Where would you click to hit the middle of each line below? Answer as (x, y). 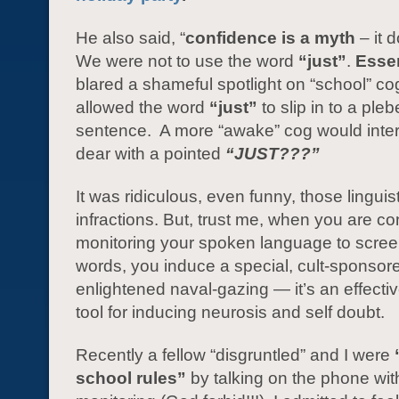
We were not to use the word (187, 61)
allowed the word (142, 107)
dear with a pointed (151, 154)
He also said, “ (130, 38)
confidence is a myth (270, 38)
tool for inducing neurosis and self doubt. (230, 312)
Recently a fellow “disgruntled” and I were (235, 355)
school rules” (131, 378)
